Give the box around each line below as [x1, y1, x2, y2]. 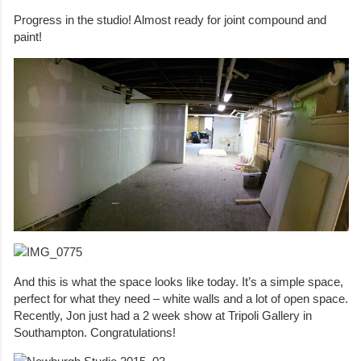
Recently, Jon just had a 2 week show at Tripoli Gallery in [14, 308, 312, 322]
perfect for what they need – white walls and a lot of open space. [14, 291, 348, 305]
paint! [14, 30, 42, 44]
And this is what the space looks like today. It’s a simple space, [14, 274, 343, 288]
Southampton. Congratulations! [14, 325, 176, 339]
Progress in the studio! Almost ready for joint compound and [14, 13, 326, 27]
